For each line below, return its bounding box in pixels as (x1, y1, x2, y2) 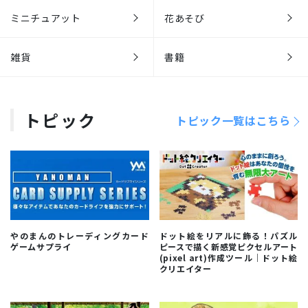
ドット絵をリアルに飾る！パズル (159, 229, 298, 241)
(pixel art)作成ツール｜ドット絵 (159, 251, 298, 263)
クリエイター (159, 262, 212, 274)
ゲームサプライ (10, 240, 71, 252)
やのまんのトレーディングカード (10, 229, 149, 241)
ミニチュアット (10, 11, 81, 25)
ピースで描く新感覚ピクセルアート (159, 240, 298, 252)
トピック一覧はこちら (175, 112, 291, 129)
